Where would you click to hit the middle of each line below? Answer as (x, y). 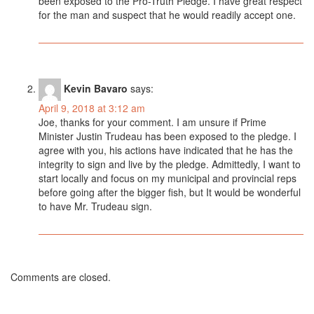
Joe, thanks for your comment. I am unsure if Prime (152, 122)
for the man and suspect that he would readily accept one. (167, 15)
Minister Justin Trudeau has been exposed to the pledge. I (168, 136)
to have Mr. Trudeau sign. (95, 206)
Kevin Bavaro (96, 88)
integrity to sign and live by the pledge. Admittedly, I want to (170, 164)
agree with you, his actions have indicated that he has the (166, 150)
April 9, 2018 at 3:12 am (92, 108)
